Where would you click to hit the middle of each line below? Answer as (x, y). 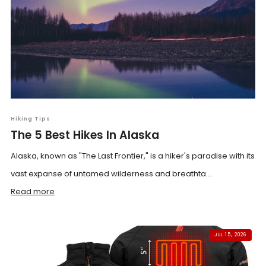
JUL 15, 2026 (230, 235)
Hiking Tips (31, 119)
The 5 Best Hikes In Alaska (85, 135)
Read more (33, 191)
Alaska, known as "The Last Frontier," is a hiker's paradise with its (133, 156)
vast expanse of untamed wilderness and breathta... (111, 174)
